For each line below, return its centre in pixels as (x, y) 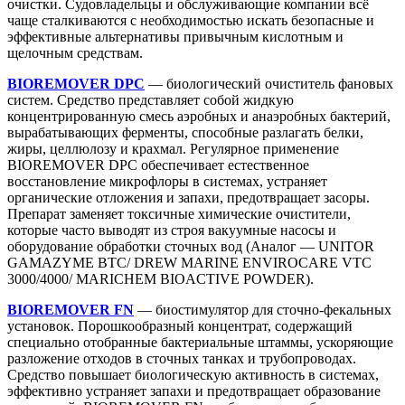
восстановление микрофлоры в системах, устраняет (167, 181)
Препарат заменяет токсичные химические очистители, (179, 213)
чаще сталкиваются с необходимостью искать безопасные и (191, 20)
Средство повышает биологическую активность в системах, (193, 374)
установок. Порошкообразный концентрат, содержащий (180, 325)
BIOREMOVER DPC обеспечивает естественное (158, 165)
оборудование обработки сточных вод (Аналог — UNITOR (191, 246)
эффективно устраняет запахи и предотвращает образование (194, 391)
